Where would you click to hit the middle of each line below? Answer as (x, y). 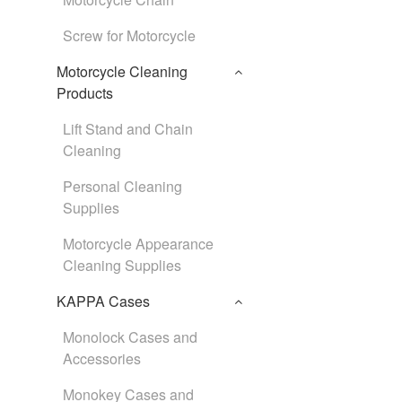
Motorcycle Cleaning (122, 71)
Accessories (102, 358)
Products (85, 93)
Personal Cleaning (122, 186)
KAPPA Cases (103, 301)
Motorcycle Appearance (138, 244)
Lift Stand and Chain (128, 129)
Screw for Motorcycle (129, 35)
